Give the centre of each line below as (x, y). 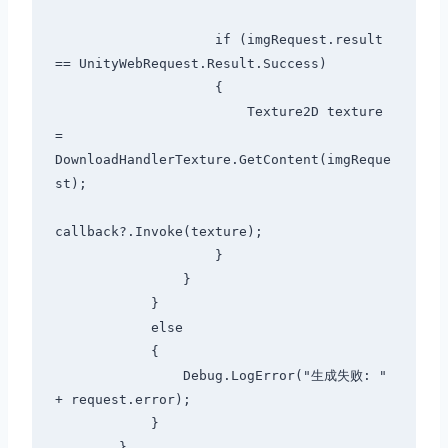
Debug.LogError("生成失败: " (118, 376)
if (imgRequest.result (134, 40)
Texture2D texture (150, 112)
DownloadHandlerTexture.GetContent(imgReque (222, 160)
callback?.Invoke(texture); (158, 232)
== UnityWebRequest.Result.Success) (190, 64)
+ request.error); (122, 400)
